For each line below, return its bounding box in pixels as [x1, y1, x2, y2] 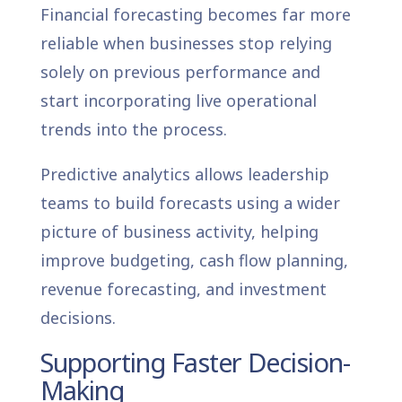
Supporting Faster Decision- [39, 344, 350, 380]
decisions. [39, 306, 116, 328]
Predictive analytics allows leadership [39, 162, 329, 185]
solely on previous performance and [39, 60, 320, 83]
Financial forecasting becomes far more [39, 3, 351, 25]
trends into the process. [39, 118, 227, 140]
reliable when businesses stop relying [39, 31, 332, 54]
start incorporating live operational [39, 89, 317, 111]
